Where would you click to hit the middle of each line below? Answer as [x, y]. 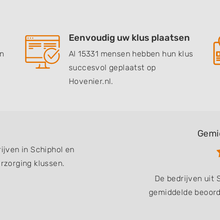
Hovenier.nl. [91, 81]
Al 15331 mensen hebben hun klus [131, 54]
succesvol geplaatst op [112, 68]
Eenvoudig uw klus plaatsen [129, 38]
